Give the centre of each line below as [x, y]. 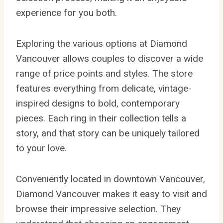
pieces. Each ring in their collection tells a [101, 118]
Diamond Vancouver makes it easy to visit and [111, 194]
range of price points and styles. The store [104, 73]
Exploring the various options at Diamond [102, 43]
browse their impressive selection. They [98, 209]
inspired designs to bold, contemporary [98, 103]
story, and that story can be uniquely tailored [108, 133]
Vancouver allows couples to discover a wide [110, 58]
